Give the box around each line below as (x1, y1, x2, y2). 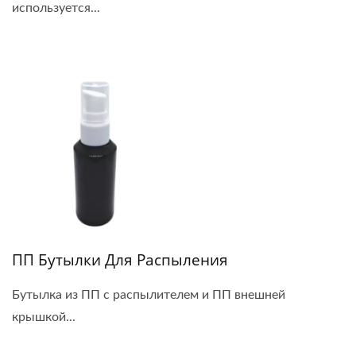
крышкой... (12, 311, 75, 323)
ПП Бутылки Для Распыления (12, 250, 228, 270)
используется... (12, 2, 100, 14)
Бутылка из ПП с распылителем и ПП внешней (12, 288, 285, 301)
